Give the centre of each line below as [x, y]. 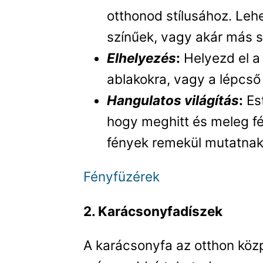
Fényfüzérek [122, 177]
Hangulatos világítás [173, 100]
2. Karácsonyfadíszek [153, 211]
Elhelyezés [142, 58]
